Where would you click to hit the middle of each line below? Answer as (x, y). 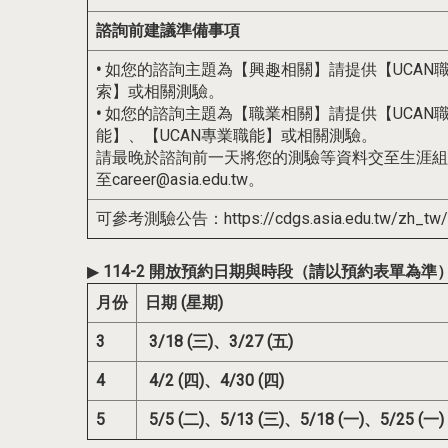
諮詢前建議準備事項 (168, 31)
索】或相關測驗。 (160, 92)
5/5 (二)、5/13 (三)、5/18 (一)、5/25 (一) (294, 420)
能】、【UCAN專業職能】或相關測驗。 (236, 136)
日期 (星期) (184, 303)
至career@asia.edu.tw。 (180, 180)
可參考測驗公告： (160, 219)
